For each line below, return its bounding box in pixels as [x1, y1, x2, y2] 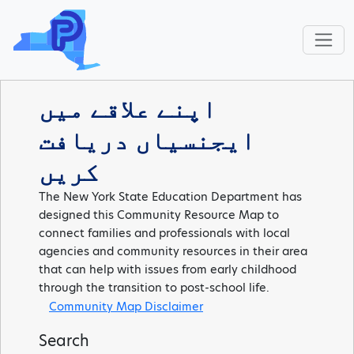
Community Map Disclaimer [49, 298, 203, 314]
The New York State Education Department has [39, 188, 302, 205]
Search [39, 330, 89, 352]
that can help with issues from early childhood [39, 261, 296, 277]
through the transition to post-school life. [39, 279, 269, 296]
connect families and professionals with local [39, 224, 290, 241]
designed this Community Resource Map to [39, 206, 279, 223]
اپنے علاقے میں [39, 90, 217, 126]
